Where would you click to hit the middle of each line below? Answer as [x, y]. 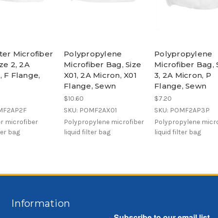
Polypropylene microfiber [104, 122]
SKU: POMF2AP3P [182, 110]
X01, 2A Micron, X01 [100, 75]
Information [41, 203]
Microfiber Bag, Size [102, 65]
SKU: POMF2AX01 [90, 110]
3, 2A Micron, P [183, 75]
